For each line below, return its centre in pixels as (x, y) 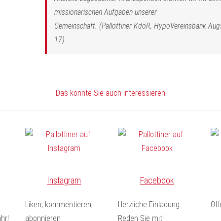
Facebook (157, 180)
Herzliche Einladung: (149, 204)
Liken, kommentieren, (59, 204)
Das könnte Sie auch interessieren (110, 93)
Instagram (64, 180)
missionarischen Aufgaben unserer (105, 12)
